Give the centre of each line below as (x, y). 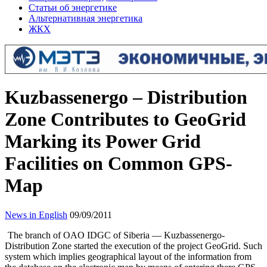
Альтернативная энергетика (86, 18)
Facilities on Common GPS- (119, 164)
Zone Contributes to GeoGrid (125, 119)
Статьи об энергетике (73, 7)
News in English (36, 215)
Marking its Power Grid (103, 142)
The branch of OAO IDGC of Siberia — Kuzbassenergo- (116, 235)
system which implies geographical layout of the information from (128, 256)
